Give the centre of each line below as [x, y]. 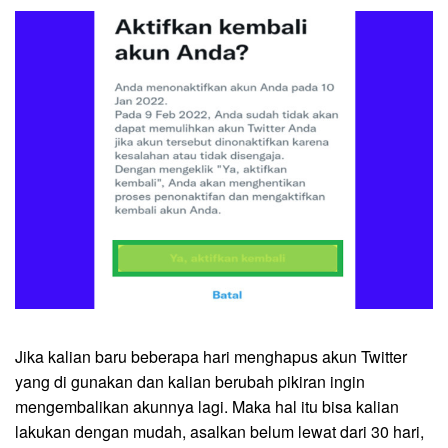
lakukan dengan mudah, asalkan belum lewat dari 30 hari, [219, 432]
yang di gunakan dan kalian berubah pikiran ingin [190, 382]
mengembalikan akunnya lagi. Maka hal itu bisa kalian [207, 407]
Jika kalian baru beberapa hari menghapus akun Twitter [211, 357]
